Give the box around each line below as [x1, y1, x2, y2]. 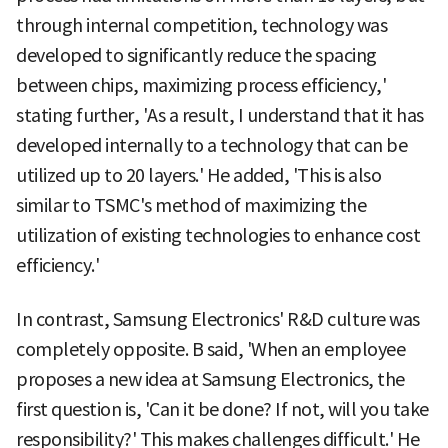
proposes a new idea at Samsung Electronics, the [16, 367, 405, 391]
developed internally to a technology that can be [16, 133, 407, 157]
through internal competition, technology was [16, 13, 387, 37]
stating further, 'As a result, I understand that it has [16, 103, 424, 127]
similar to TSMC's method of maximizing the [16, 193, 366, 217]
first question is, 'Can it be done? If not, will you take [16, 397, 429, 421]
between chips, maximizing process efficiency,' [16, 73, 386, 97]
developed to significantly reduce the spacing [16, 43, 377, 67]
